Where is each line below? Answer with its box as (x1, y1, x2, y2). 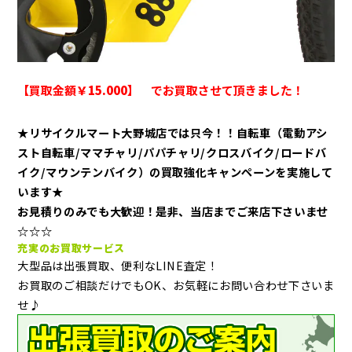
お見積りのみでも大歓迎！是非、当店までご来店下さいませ (17, 202, 328, 219)
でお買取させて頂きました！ (139, 81, 305, 98)
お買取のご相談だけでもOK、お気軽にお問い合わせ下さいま (17, 276, 335, 293)
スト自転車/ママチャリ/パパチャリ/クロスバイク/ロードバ (17, 143, 327, 160)
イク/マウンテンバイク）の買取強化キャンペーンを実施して (17, 163, 333, 180)
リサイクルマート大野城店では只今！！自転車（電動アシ (29, 123, 328, 141)
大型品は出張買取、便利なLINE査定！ (17, 256, 218, 273)
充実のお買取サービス (17, 240, 125, 255)
